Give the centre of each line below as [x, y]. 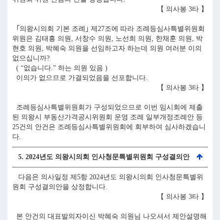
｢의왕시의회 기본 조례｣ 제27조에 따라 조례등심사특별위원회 [109, 29]
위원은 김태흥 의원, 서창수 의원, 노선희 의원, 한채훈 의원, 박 [108, 39]
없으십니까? [31, 58]
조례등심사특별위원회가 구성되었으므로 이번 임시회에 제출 [108, 107]
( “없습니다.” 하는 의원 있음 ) [60, 68]
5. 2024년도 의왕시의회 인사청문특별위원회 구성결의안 [101, 157]
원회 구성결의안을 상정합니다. [60, 187]
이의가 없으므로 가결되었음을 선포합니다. [80, 78]
